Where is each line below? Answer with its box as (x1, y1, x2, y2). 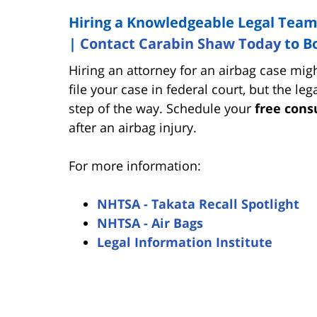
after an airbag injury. (69, 118, 197, 136)
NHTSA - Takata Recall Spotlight (97, 195, 299, 212)
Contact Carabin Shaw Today (80, 33, 281, 53)
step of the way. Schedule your (69, 99, 255, 117)
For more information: (69, 156, 201, 174)
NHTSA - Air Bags (97, 214, 203, 231)
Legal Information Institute (97, 233, 272, 250)
